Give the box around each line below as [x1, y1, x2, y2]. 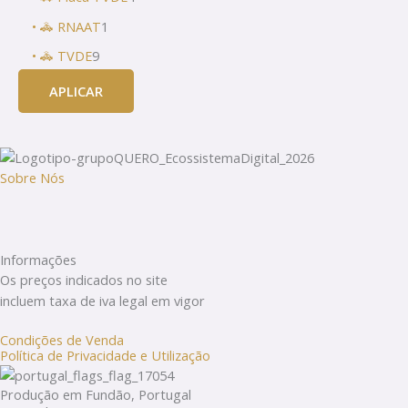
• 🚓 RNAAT [32, 16, 101, 36]
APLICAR [49, 82, 103, 101]
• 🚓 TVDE [32, 46, 92, 66]
